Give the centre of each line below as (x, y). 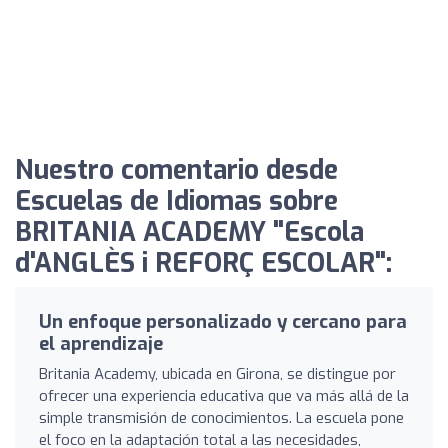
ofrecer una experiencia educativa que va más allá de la (224, 395)
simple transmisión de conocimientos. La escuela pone (221, 417)
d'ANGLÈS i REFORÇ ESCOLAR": (203, 263)
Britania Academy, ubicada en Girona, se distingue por (217, 373)
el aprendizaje (101, 343)
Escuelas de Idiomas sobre (176, 201)
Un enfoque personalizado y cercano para (223, 321)
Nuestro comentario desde (176, 170)
